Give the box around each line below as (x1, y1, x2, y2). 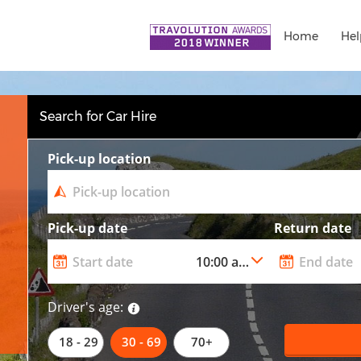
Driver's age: (48, 298, 124, 317)
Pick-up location (48, 149, 152, 168)
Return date (274, 219, 352, 238)
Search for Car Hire (39, 108, 156, 124)
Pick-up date (48, 219, 128, 238)
